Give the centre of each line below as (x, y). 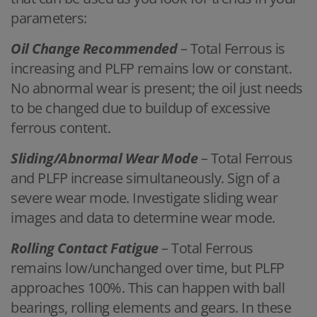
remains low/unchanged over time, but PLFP (148, 267)
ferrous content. (60, 127)
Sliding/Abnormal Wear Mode (104, 158)
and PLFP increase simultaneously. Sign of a (145, 178)
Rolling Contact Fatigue (85, 248)
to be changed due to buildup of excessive (140, 108)
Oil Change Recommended (94, 48)
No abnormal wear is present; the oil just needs (157, 88)
